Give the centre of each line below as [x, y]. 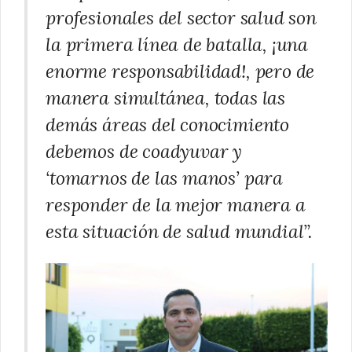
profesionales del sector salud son [181, 17]
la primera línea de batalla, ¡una [177, 44]
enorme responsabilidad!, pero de [180, 71]
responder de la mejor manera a [176, 204]
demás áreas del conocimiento [167, 124]
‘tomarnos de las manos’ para [164, 178]
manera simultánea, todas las [165, 97]
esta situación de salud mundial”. [179, 231]
